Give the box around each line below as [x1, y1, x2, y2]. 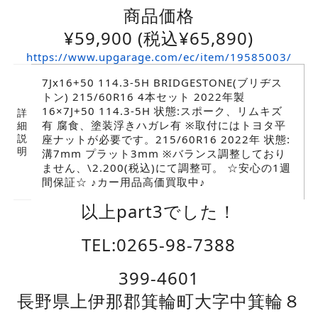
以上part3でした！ [81, 199, 237, 224]
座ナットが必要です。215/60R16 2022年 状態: [41, 132, 290, 147]
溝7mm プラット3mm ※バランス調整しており [41, 146, 286, 161]
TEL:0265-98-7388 [82, 233, 236, 257]
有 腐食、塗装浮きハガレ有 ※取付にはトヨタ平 [41, 118, 286, 133]
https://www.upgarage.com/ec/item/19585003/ [26, 50, 292, 65]
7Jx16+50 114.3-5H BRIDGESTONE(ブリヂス [41, 75, 283, 90]
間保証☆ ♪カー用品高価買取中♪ [41, 175, 206, 190]
